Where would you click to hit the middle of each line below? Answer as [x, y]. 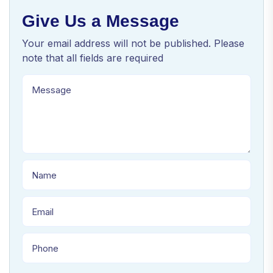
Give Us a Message [101, 21]
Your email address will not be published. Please [133, 44]
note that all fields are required [93, 58]
